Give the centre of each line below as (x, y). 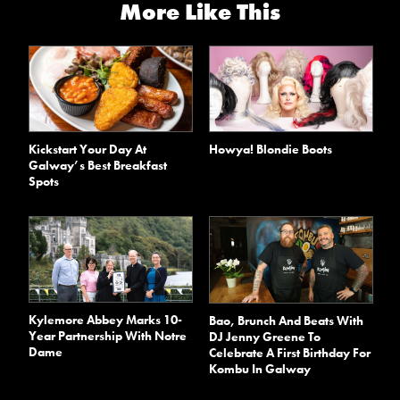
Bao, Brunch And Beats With (286, 320)
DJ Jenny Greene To (265, 336)
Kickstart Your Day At (88, 150)
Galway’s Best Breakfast (98, 166)
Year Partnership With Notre (108, 335)
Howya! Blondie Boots (271, 150)
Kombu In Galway (260, 368)
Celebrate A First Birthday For (290, 352)
